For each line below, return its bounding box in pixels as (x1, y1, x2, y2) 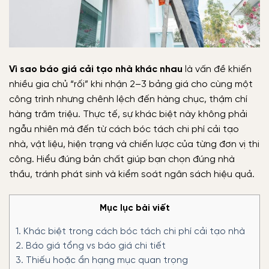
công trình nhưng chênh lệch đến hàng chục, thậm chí (9, 94, 247, 105)
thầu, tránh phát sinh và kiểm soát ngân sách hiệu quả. (9, 169, 255, 180)
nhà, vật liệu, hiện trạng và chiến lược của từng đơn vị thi (9, 139, 259, 150)
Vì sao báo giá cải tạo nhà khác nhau (9, 64, 183, 75)
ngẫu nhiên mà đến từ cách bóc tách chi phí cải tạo (9, 124, 239, 135)
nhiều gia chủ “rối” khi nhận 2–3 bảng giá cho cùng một (9, 79, 253, 90)
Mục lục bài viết (99, 204, 170, 214)
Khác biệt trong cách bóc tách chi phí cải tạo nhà (21, 227, 245, 237)
